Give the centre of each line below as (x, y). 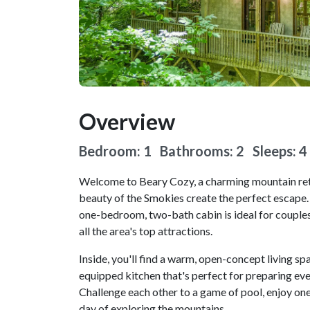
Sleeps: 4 (280, 151)
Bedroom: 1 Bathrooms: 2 (166, 151)
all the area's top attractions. (146, 231)
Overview (127, 122)
